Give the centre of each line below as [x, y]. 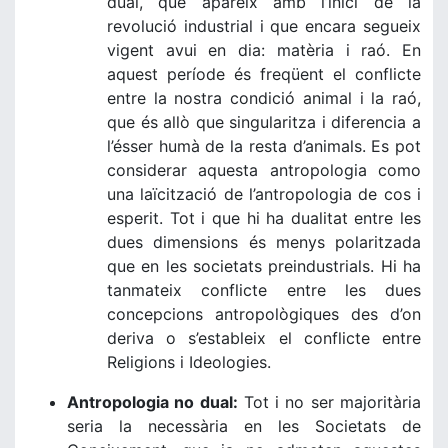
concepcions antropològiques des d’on [264, 314]
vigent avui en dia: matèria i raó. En [264, 50]
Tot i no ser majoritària [329, 402]
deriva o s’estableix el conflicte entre [264, 338]
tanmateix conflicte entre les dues [264, 290]
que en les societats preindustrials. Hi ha [264, 266]
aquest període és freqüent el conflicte [264, 74]
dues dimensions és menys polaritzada [264, 242]
